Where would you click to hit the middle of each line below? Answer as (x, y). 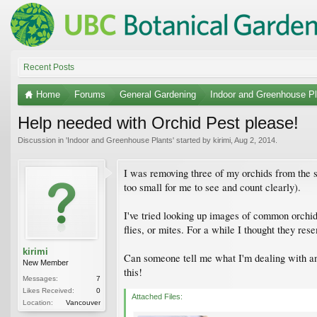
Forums (90, 94)
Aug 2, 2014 (255, 140)
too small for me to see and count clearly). (212, 187)
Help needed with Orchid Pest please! (158, 122)
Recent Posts (49, 67)
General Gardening (158, 94)
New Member (46, 262)
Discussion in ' (42, 140)
